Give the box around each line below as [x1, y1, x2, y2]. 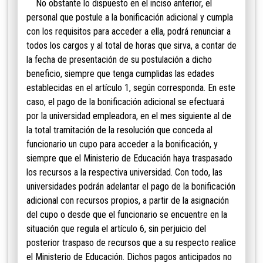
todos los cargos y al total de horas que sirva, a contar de [26, 40, 237, 52]
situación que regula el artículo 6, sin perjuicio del [26, 223, 206, 235]
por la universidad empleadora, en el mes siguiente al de [26, 110, 231, 122]
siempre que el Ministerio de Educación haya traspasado [26, 153, 232, 164]
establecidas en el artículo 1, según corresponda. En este [26, 82, 235, 94]
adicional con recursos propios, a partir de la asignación [26, 195, 229, 207]
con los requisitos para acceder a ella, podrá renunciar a [26, 26, 231, 38]
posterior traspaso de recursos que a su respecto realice [26, 237, 236, 249]
